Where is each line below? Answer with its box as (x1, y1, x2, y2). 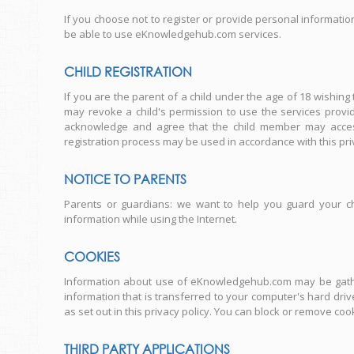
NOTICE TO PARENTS (64, 171, 186, 187)
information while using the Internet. (64, 212, 237, 226)
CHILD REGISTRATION (64, 63, 192, 80)
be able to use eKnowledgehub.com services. (64, 27, 281, 41)
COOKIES (64, 248, 120, 265)
